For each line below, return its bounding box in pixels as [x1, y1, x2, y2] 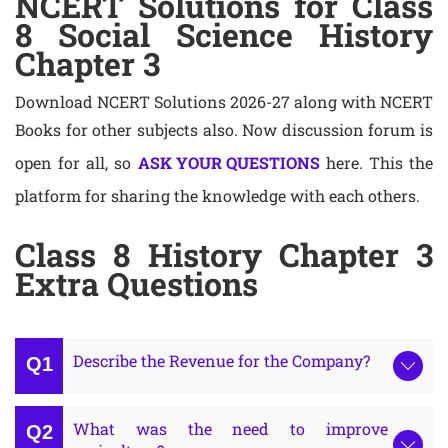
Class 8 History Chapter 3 [15, 233, 433, 276]
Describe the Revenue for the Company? [73, 350, 370, 371]
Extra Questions [15, 262, 258, 305]
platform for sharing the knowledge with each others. [15, 185, 420, 206]
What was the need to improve [73, 418, 388, 439]
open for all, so [15, 152, 138, 173]
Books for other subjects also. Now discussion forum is [15, 119, 433, 140]
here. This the [319, 152, 434, 173]
